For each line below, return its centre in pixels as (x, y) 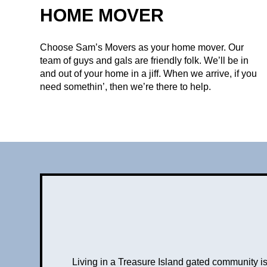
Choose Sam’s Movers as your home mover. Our (142, 48)
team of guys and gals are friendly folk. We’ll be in (145, 61)
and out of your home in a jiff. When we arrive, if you (149, 74)
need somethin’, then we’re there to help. (126, 87)
